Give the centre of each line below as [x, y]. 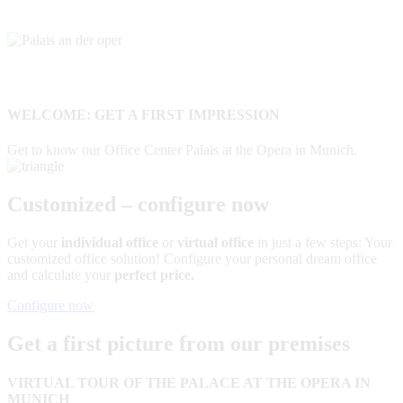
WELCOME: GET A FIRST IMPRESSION [143, 115]
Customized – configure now [138, 205]
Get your [34, 243]
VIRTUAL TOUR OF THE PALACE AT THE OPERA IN [189, 383]
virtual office [215, 243]
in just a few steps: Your [323, 243]
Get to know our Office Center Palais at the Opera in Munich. [182, 150]
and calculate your [61, 275]
